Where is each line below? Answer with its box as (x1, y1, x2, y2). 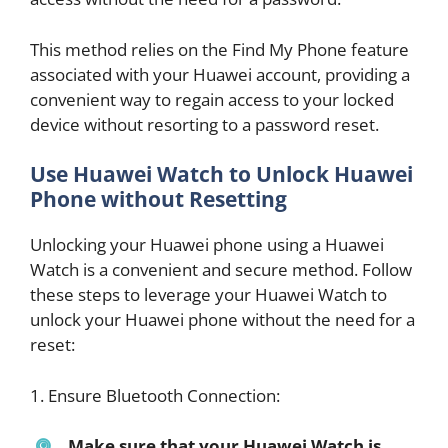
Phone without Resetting (30, 185, 287, 214)
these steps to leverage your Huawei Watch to (30, 283, 387, 307)
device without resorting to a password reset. (30, 112, 379, 136)
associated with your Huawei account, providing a (30, 62, 410, 86)
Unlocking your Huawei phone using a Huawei (30, 233, 384, 257)
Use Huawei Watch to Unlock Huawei (30, 160, 413, 189)
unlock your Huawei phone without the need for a (30, 308, 415, 332)
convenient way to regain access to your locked (30, 87, 394, 111)
